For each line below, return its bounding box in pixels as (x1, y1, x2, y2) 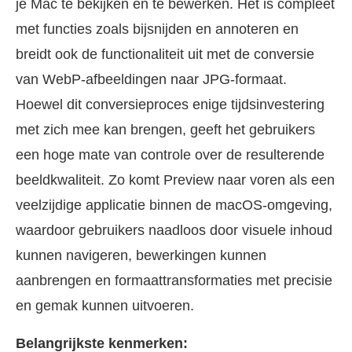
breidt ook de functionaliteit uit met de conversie (16, 46, 314, 62)
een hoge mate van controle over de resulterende (16, 146, 324, 163)
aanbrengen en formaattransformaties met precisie (16, 272, 332, 288)
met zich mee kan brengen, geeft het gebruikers (16, 121, 315, 137)
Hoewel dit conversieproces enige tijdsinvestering (16, 96, 324, 112)
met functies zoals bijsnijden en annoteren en (16, 20, 299, 37)
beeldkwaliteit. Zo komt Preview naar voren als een (16, 171, 335, 188)
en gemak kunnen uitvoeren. (16, 297, 194, 313)
